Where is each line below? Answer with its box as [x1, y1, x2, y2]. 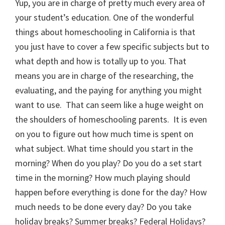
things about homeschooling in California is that [15, 26, 195, 38]
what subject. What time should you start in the [15, 143, 193, 155]
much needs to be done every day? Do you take [15, 201, 191, 213]
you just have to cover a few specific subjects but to [15, 41, 209, 53]
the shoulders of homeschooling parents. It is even [15, 114, 207, 126]
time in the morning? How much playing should [15, 172, 190, 184]
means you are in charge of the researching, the [15, 70, 193, 82]
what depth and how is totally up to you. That [15, 55, 186, 67]
